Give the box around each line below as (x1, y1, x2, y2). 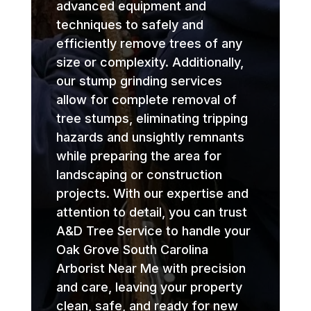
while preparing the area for (56, 148, 221, 163)
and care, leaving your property (56, 279, 242, 294)
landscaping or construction (56, 167, 222, 182)
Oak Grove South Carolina (56, 242, 208, 257)
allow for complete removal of (56, 92, 237, 107)
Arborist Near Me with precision (56, 260, 246, 276)
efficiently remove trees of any (56, 35, 242, 51)
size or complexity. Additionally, (56, 54, 244, 69)
